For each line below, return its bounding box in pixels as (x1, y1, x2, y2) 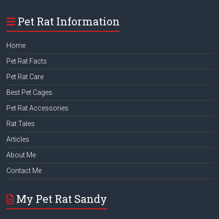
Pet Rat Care (6, 73, 44, 81)
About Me (6, 151, 36, 159)
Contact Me (6, 167, 42, 175)
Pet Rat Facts (6, 57, 47, 65)
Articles (6, 135, 30, 143)
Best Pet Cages (6, 88, 53, 96)
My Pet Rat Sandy (16, 192, 108, 206)
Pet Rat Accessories (6, 104, 69, 112)
